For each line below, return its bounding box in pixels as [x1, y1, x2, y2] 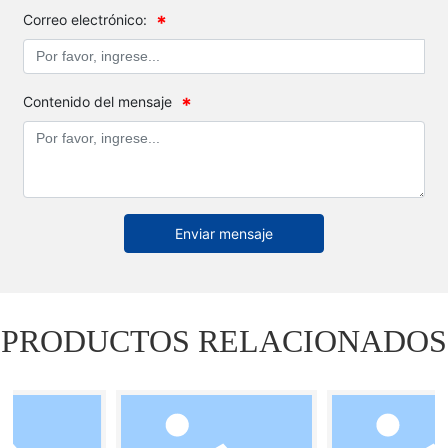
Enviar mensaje [174, 224, 273, 242]
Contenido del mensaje [23, 92, 173, 110]
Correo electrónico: [23, 10, 148, 28]
